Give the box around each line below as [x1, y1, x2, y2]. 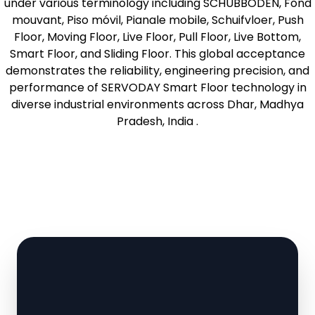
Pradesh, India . [117, 113, 198, 130]
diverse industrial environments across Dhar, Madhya [11, 96, 304, 113]
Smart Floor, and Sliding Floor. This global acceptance [10, 46, 305, 63]
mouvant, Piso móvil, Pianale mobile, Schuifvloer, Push [11, 12, 304, 29]
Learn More [126, 141, 189, 158]
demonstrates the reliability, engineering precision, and [6, 63, 309, 79]
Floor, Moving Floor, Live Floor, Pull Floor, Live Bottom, [14, 29, 301, 46]
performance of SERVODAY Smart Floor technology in [8, 79, 307, 96]
